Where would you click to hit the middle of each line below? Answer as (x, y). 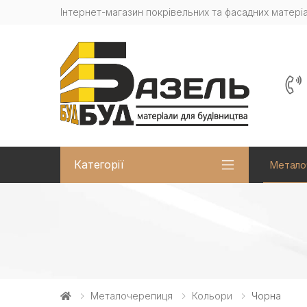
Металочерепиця (132, 295)
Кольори (212, 295)
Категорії (99, 165)
